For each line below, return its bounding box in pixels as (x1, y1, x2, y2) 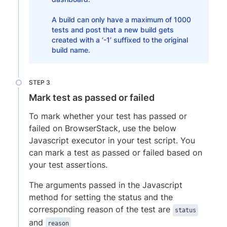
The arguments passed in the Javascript (29, 179, 182, 190)
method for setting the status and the (29, 192, 173, 202)
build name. (51, 45, 90, 54)
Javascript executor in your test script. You (29, 135, 195, 145)
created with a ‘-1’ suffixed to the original (51, 35, 188, 44)
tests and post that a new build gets (51, 25, 174, 34)
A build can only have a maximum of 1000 (51, 15, 191, 24)
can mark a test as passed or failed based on (29, 147, 202, 158)
